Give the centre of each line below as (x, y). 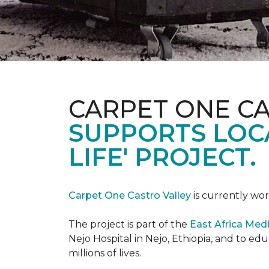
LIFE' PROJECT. (162, 157)
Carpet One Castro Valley (130, 195)
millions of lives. (105, 253)
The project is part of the (129, 224)
